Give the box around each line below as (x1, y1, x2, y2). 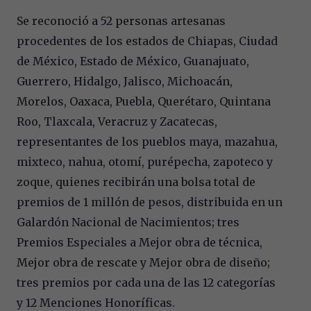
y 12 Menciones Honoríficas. (17, 295, 175, 310)
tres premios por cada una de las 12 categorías (17, 275, 276, 289)
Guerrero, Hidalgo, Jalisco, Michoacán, (17, 74, 233, 88)
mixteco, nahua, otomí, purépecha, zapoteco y (17, 154, 273, 169)
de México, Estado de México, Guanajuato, (17, 53, 249, 68)
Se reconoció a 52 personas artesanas (17, 13, 226, 28)
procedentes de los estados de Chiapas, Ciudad (17, 33, 278, 48)
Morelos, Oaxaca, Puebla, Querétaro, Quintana (17, 94, 271, 108)
